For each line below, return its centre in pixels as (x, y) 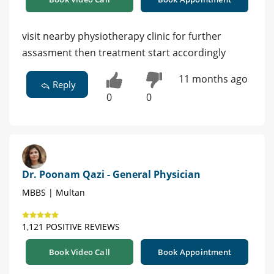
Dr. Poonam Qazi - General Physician (111, 175)
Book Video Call (80, 252)
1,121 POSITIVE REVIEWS (71, 227)
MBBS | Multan (54, 193)
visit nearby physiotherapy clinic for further (122, 36)
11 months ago (213, 79)
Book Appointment (194, 252)
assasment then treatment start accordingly (124, 52)
